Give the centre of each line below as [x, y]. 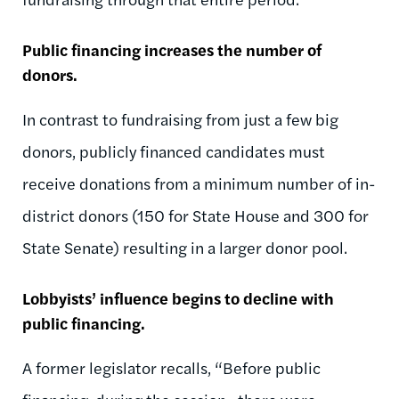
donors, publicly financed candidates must [174, 151]
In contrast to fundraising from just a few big [180, 119]
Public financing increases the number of [172, 50]
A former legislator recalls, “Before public [171, 368]
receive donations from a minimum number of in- [199, 183]
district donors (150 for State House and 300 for [195, 216]
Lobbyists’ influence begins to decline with [178, 298]
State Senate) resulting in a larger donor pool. [185, 248]
